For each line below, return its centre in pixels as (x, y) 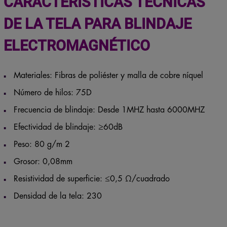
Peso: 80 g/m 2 (42, 144)
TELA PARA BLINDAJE (118, 23)
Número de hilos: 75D (52, 92)
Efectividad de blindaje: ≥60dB (68, 126)
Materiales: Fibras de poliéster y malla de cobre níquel (108, 75)
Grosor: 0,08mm (43, 161)
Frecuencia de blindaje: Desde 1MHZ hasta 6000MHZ (109, 109)
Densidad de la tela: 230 (58, 195)
